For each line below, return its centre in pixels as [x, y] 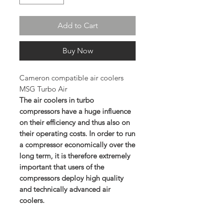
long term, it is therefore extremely [75, 155]
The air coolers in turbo [57, 100]
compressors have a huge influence [75, 111]
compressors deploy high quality [71, 178]
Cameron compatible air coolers [71, 77]
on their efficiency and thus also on [75, 122]
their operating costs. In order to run [77, 133]
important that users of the [62, 167]
